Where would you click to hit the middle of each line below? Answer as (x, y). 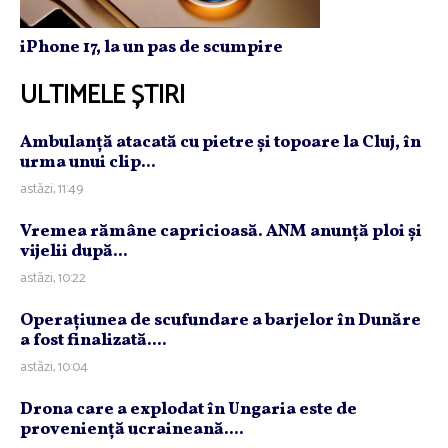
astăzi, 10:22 (53, 279)
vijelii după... (74, 252)
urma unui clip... (88, 163)
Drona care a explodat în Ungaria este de (188, 410)
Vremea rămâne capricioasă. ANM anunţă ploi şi (221, 232)
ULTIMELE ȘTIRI (102, 96)
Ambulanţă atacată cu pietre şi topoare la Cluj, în (220, 143)
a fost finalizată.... (93, 341)
